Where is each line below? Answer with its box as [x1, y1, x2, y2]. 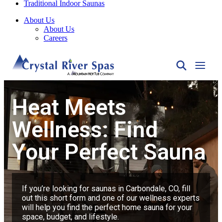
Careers [44, 19, 67, 27]
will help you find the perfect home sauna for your [22, 188, 192, 197]
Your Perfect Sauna [12, 124, 206, 150]
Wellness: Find [12, 102, 158, 128]
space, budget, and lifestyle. [22, 197, 119, 207]
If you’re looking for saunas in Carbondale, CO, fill [22, 169, 190, 178]
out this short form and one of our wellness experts [22, 178, 200, 188]
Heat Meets [12, 79, 126, 106]
